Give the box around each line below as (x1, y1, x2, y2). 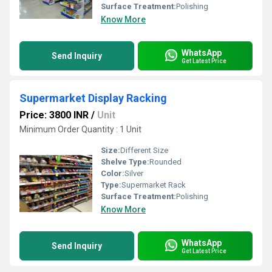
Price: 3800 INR (19, 109, 89, 121)
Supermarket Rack (121, 180, 186, 189)
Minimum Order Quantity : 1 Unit (19, 124, 141, 134)
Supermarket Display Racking (19, 92, 167, 104)
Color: (101, 169, 124, 178)
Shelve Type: (101, 157, 149, 166)
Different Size (120, 146, 168, 155)
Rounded (149, 157, 182, 166)
